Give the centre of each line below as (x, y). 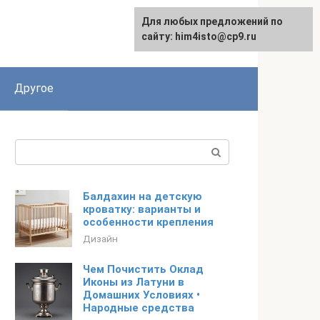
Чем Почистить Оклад (143, 269)
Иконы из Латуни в (134, 282)
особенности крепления (148, 222)
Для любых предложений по (212, 21)
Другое (34, 88)
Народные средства (139, 308)
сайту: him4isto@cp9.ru (199, 36)
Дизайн (100, 239)
